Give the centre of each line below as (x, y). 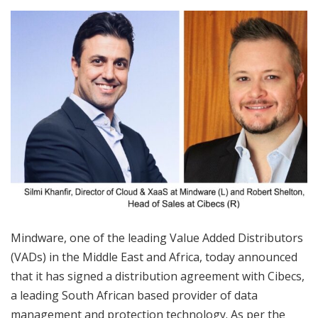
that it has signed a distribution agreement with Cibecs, (158, 276)
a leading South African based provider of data (134, 296)
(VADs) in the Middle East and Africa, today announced (154, 257)
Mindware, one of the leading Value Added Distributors (157, 238)
